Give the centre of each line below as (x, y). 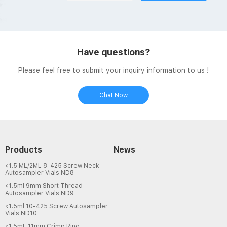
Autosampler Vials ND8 (40, 173)
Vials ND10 (21, 213)
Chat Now (113, 95)
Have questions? (113, 52)
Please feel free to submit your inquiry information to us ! (113, 70)
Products (24, 149)
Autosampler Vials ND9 (40, 193)
